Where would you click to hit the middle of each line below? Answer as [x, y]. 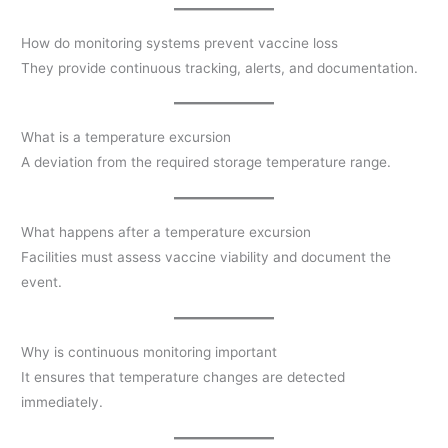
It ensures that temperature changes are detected [183, 377]
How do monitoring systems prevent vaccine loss [180, 42]
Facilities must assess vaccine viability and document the [206, 257]
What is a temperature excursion [126, 137]
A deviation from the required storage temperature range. [206, 162]
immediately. [62, 402]
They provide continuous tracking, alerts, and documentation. [220, 67]
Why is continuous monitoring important [149, 352]
